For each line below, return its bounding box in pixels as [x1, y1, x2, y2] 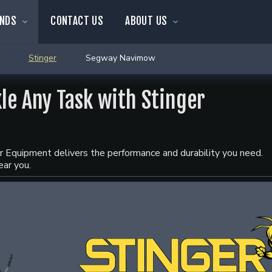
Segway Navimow [86, 52, 155, 64]
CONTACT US [50, 14, 104, 27]
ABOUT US [125, 14, 168, 27]
